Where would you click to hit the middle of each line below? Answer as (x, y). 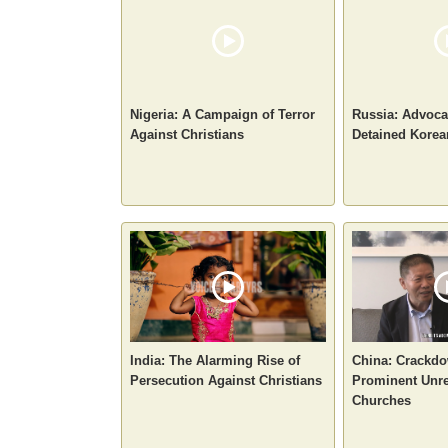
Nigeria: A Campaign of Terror (222, 114)
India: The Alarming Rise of (215, 360)
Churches (381, 400)
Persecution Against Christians (226, 380)
